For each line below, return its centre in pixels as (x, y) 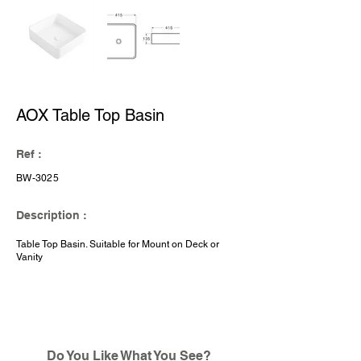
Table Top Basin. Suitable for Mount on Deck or (118, 244)
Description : (52, 215)
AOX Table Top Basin (90, 115)
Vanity (29, 257)
